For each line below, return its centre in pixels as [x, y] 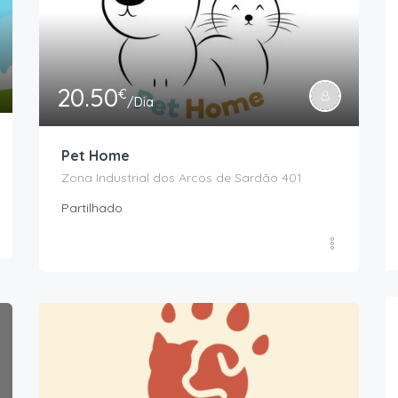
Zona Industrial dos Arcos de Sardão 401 [182, 178]
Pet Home [96, 156]
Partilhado [92, 208]
